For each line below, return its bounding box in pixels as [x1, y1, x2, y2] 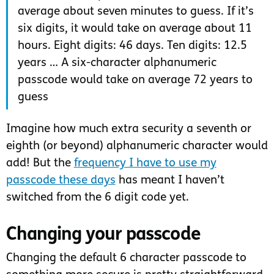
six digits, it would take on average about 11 [17, 23, 252, 35]
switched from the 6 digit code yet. [6, 192, 189, 204]
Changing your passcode [6, 226, 201, 245]
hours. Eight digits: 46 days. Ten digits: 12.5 [17, 40, 247, 53]
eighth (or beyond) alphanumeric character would [6, 141, 268, 153]
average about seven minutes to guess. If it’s [17, 6, 254, 18]
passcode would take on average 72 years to [17, 75, 253, 87]
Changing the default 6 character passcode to [6, 252, 246, 264]
